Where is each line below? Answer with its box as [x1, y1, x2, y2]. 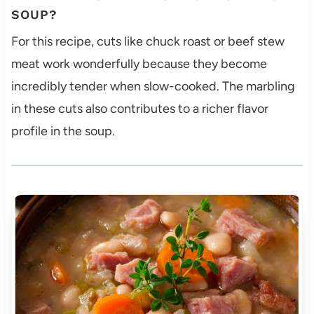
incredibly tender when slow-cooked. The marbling [11, 78, 295, 95]
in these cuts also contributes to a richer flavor [11, 101, 268, 117]
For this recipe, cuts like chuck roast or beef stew [11, 34, 285, 50]
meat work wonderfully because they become [11, 56, 267, 72]
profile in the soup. [11, 123, 115, 139]
